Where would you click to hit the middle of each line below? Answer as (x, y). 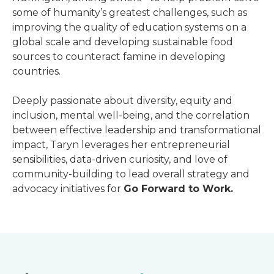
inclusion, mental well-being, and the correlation (131, 115)
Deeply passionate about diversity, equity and (122, 101)
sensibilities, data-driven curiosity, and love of (120, 159)
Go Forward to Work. (178, 189)
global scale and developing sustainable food (123, 42)
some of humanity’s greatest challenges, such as (130, 13)
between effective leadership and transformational (137, 130)
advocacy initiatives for (68, 189)
